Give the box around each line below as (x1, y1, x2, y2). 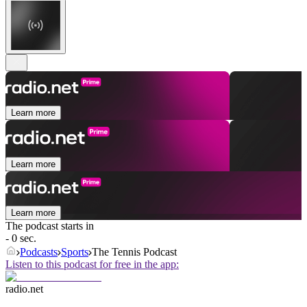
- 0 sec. (5, 232, 36, 245)
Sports (61, 246, 88, 258)
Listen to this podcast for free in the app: (5, 258, 179, 271)
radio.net (5, 283, 43, 295)
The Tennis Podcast (92, 246, 177, 258)
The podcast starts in (5, 220, 94, 232)
